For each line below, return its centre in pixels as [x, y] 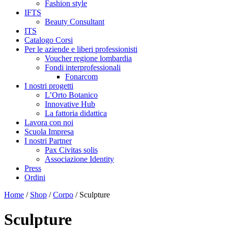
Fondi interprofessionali [83, 67]
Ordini [35, 177]
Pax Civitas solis [71, 150]
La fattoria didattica [76, 113]
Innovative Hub [70, 104]
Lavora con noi [49, 122]
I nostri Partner [48, 141]
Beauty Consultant [75, 22]
